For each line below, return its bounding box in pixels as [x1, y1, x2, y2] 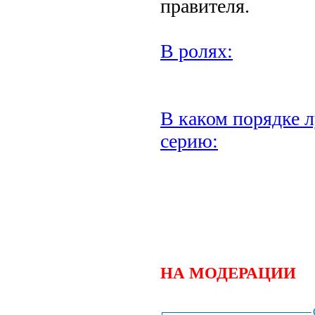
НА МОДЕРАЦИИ [160, 263, 296, 282]
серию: [160, 129, 218, 152]
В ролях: [160, 39, 233, 62]
